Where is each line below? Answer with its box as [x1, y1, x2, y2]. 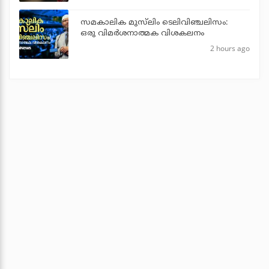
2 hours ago [210, 43, 250, 54]
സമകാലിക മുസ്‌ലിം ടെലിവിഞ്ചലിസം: [80, 18, 228, 28]
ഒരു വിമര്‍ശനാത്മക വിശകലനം [80, 29, 204, 39]
